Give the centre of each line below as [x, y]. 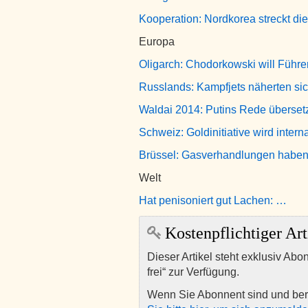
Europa [157, 42]
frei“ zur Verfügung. [193, 272]
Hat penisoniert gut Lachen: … [213, 200]
